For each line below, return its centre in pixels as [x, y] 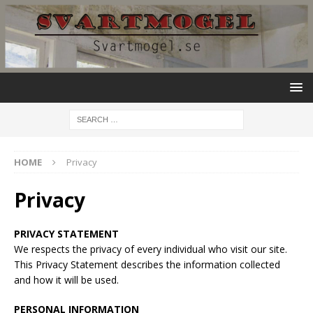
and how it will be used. [66, 279]
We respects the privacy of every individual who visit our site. [151, 249]
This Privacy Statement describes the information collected [147, 264]
